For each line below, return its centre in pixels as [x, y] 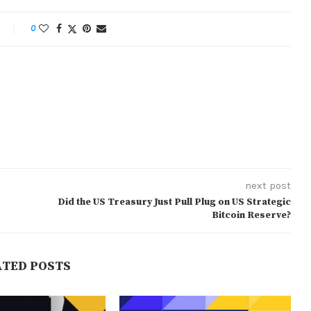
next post [268, 186]
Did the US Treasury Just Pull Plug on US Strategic [174, 202]
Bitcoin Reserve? [251, 216]
